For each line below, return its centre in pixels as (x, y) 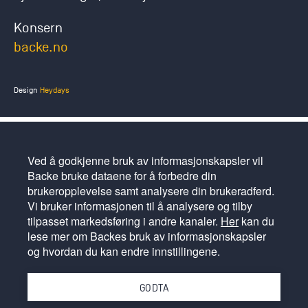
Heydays (55, 90)
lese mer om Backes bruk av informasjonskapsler (147, 236)
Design (27, 90)
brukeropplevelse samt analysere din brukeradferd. (151, 191)
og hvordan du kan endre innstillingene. (124, 251)
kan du (256, 221)
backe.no (41, 47)
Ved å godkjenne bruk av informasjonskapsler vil (145, 161)
